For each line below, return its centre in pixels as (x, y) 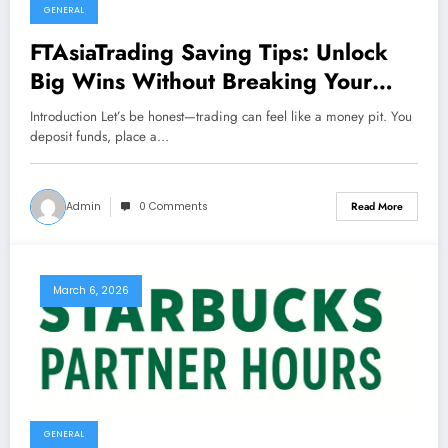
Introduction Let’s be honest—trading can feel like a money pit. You (221, 116)
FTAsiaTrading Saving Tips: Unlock (209, 51)
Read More (377, 207)
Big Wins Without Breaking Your (201, 80)
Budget (68, 109)
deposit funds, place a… (99, 136)
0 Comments (173, 206)
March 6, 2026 (91, 290)
